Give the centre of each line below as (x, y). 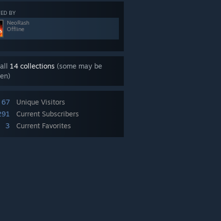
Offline (16, 29)
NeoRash (18, 23)
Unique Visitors (41, 102)
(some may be (78, 66)
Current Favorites (44, 126)
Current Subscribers (48, 114)
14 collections (32, 66)
